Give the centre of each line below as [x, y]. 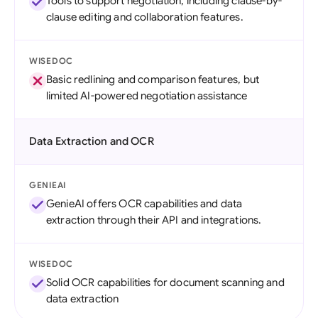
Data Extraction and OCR [92, 141]
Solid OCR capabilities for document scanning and [165, 283]
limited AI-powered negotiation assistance [147, 96]
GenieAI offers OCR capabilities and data [144, 204]
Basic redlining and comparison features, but [153, 79]
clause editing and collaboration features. [145, 17]
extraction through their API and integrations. [154, 220]
